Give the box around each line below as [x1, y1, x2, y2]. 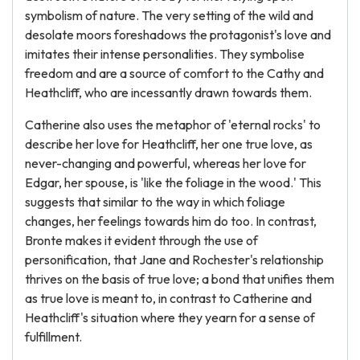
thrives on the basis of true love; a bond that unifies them [25, 271, 334, 287]
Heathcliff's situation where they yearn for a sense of [25, 309, 315, 325]
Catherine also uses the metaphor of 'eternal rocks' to [25, 117, 321, 133]
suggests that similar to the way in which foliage [25, 194, 285, 210]
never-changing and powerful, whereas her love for [25, 155, 306, 171]
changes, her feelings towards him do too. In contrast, [25, 213, 317, 229]
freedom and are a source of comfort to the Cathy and [25, 65, 324, 81]
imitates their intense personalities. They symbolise [25, 46, 305, 62]
